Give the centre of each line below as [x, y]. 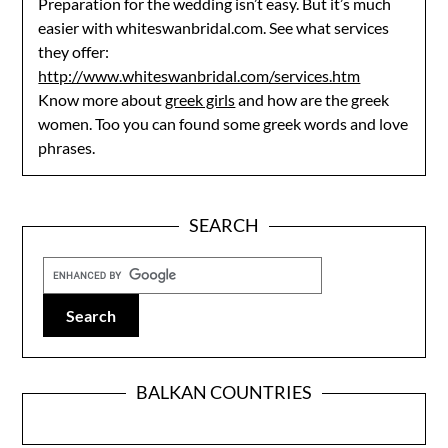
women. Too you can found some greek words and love [223, 123]
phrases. [67, 147]
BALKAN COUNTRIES [224, 392]
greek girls [200, 99]
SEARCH [224, 225]
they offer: [74, 51]
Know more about [102, 99]
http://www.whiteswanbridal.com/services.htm [199, 75]
